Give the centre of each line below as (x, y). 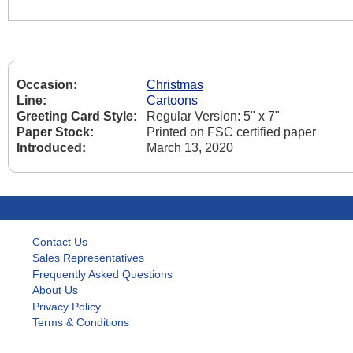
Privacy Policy (66, 306)
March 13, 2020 (190, 148)
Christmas (175, 85)
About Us (55, 290)
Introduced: (51, 148)
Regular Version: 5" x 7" (213, 117)
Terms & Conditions (80, 323)
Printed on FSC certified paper (231, 132)
